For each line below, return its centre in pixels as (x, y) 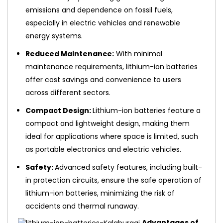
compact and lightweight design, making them (108, 123)
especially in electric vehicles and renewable (103, 23)
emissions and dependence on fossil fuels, (99, 10)
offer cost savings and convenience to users (103, 79)
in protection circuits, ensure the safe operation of (113, 180)
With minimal (138, 54)
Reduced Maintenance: (70, 54)
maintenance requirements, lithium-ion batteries (111, 66)
